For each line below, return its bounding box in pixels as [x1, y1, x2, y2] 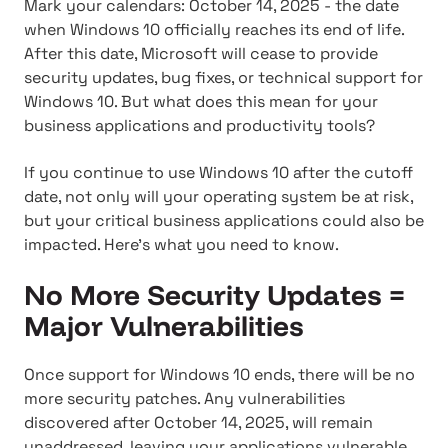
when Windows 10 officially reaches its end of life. [24, 19, 404, 41]
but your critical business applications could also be [24, 209, 424, 231]
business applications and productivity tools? [24, 115, 375, 137]
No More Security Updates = [24, 276, 405, 312]
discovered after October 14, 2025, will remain [24, 412, 373, 434]
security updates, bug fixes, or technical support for [24, 67, 423, 89]
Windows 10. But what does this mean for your [24, 91, 378, 113]
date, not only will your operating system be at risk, [24, 185, 413, 207]
